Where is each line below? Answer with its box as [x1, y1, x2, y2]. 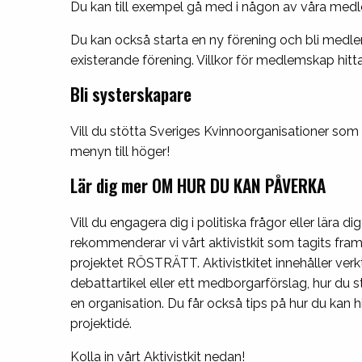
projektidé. [70, 316, 132, 332]
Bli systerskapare [70, 82, 192, 107]
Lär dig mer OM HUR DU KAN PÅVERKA [70, 173, 326, 199]
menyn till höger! [70, 144, 170, 160]
